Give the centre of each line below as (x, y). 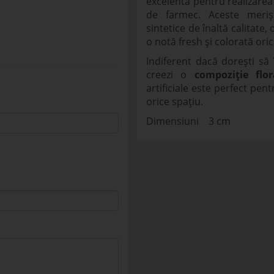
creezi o (170, 75)
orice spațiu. (175, 102)
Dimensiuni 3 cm (188, 121)
